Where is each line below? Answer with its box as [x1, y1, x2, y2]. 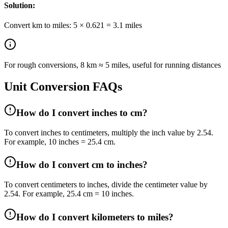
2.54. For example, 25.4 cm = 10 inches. [4, 189, 134, 198]
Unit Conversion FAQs [4, 80, 122, 94]
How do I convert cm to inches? [16, 159, 148, 170]
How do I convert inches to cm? [16, 107, 148, 118]
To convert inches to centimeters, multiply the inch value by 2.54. [4, 128, 213, 137]
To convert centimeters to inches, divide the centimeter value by [4, 180, 208, 189]
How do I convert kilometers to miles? [16, 211, 174, 222]
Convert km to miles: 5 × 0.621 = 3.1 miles [4, 21, 142, 30]
